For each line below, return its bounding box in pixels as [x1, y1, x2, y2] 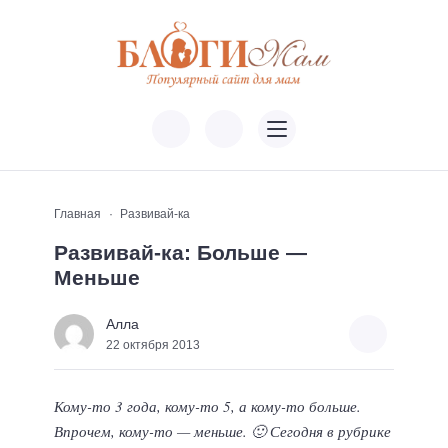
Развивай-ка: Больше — [54, 241, 307, 265]
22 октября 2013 [106, 337, 200, 352]
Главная [54, 207, 101, 222]
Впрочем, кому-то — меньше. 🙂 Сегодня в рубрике [54, 421, 391, 442]
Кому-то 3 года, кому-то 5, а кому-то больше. [54, 396, 361, 417]
